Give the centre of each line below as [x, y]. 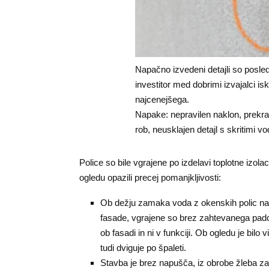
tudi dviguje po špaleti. [143, 247]
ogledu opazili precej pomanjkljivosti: [150, 177]
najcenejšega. [162, 99]
